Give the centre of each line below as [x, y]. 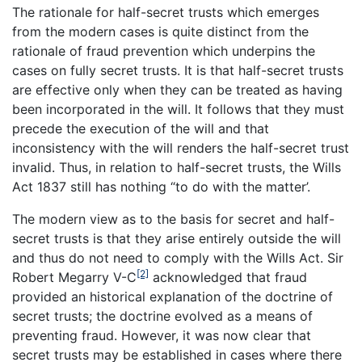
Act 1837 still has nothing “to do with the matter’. [161, 187]
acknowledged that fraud [228, 278]
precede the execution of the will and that [141, 129]
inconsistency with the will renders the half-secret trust [181, 148]
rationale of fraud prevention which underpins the [164, 51]
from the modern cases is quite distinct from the [160, 32]
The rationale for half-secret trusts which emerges [166, 13]
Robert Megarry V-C [74, 278]
